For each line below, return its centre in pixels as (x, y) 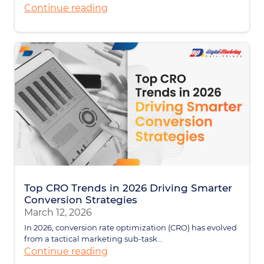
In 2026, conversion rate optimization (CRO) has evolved (131, 227)
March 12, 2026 (58, 212)
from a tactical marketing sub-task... (93, 238)
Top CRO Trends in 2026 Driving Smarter (128, 188)
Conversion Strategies (81, 199)
